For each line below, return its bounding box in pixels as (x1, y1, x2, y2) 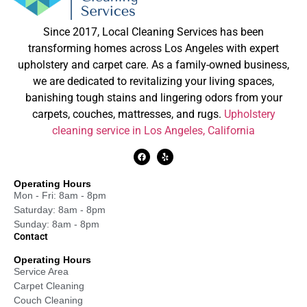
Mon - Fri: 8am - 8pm (14, 190, 106, 201)
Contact (14, 231, 48, 243)
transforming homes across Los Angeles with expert (28, 41, 279, 55)
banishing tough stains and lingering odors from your (25, 90, 282, 104)
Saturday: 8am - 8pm (14, 204, 106, 216)
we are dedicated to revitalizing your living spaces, (33, 74, 274, 88)
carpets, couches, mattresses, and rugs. (32, 107, 224, 121)
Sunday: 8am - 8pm (14, 219, 99, 230)
